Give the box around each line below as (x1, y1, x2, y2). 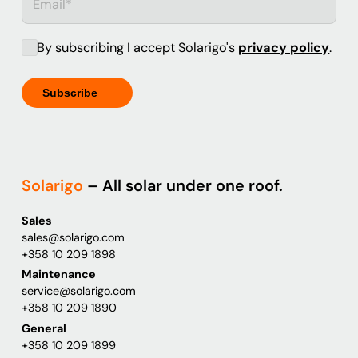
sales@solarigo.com (22, 229, 125, 245)
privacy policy (238, 38, 330, 56)
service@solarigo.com (22, 284, 137, 299)
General (22, 320, 67, 336)
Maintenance (22, 267, 97, 282)
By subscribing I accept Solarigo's (37, 38, 239, 56)
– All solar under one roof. (83, 175, 284, 197)
